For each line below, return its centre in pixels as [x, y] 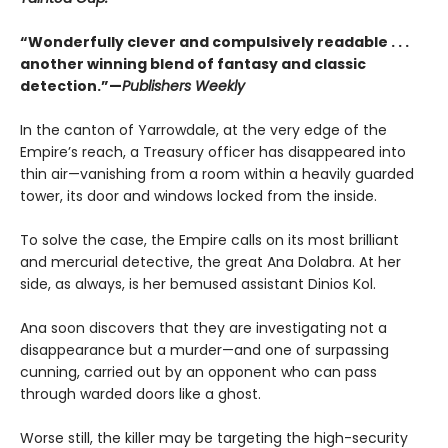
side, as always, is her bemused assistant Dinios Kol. [198, 284]
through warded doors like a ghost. [140, 394]
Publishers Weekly [183, 86]
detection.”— [71, 86]
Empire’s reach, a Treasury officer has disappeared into [213, 152]
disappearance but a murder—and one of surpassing [204, 350]
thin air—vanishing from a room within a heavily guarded [217, 174]
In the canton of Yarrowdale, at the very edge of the [203, 130]
